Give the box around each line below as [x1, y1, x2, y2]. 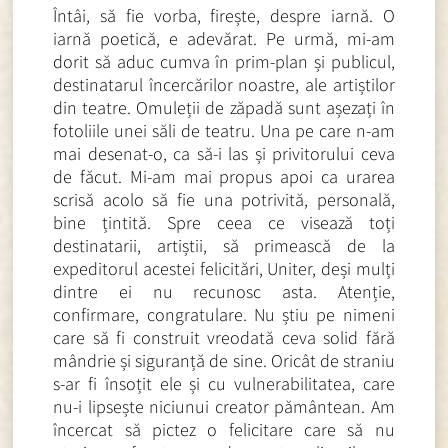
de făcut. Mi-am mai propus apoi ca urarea [53, 164, 395, 188]
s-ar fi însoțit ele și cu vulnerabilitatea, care [53, 371, 395, 395]
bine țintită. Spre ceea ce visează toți [53, 210, 395, 234]
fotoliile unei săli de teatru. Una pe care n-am [53, 118, 395, 142]
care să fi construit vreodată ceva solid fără [53, 325, 395, 349]
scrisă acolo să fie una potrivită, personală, [53, 187, 395, 211]
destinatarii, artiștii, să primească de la [53, 233, 395, 257]
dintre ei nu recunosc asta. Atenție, [53, 279, 395, 303]
